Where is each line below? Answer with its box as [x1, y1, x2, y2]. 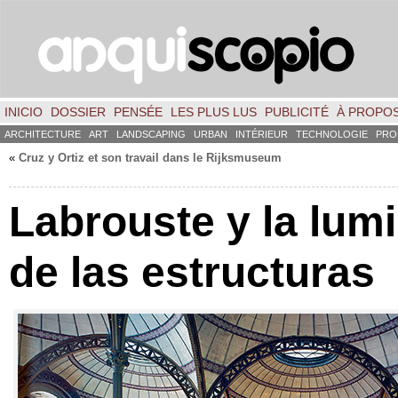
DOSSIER [51, 105, 106, 119]
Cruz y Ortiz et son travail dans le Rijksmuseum [19, 151, 282, 164]
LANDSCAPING [116, 129, 186, 139]
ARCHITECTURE [4, 129, 81, 139]
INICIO [4, 105, 43, 119]
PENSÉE [114, 105, 163, 119]
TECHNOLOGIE [296, 129, 368, 139]
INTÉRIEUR [235, 129, 288, 139]
